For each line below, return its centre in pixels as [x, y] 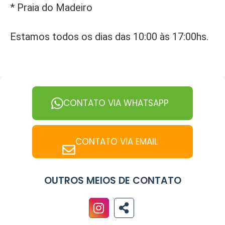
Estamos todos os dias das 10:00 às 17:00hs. [109, 37]
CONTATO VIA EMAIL [117, 141]
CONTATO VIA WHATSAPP [116, 103]
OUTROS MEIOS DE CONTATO [113, 181]
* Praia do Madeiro [51, 8]
